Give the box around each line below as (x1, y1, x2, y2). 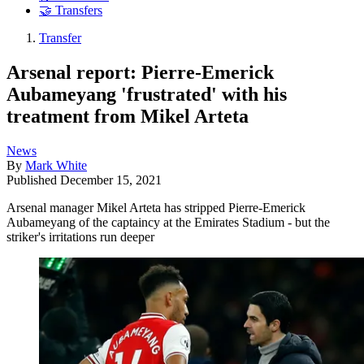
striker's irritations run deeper (6, 229, 154, 244)
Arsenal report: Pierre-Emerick (6, 61, 274, 83)
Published (6, 172, 60, 187)
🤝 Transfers (39, 3, 102, 18)
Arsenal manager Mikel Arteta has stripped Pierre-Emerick (6, 200, 305, 214)
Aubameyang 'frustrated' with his (6, 83, 287, 105)
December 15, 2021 (60, 172, 162, 187)
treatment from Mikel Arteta (6, 105, 249, 127)
